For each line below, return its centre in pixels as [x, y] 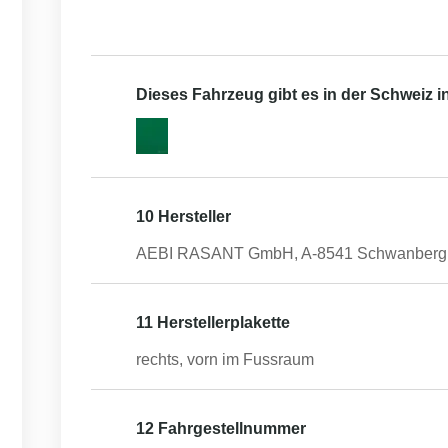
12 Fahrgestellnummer [221, 428]
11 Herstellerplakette [213, 322]
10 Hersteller [183, 216]
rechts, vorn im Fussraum [225, 359]
